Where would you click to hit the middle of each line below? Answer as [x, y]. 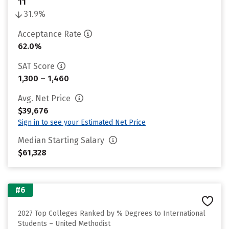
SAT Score [36, 66]
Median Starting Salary [62, 140]
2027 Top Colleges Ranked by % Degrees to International [112, 213]
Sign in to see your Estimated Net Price [82, 122]
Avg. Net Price [45, 98]
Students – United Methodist [64, 224]
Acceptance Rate [50, 34]
